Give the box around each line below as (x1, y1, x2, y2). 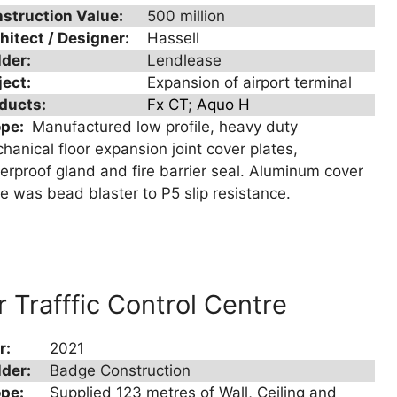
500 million (147, 7, 226, 26)
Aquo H (197, 96, 251, 114)
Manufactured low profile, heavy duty (27, 118, 299, 136)
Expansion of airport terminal (147, 74, 353, 92)
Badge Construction (50, 361, 191, 379)
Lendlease (147, 51, 222, 70)
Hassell (147, 29, 200, 48)
